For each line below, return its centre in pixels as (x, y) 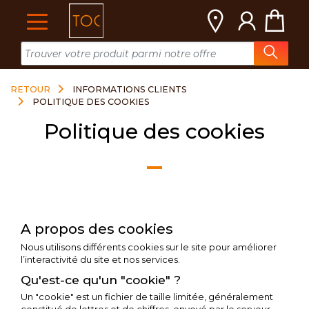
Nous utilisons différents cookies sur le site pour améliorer (149, 247)
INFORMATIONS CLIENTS (130, 89)
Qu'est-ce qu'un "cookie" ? (101, 280)
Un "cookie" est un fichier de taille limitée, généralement (147, 297)
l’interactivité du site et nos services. (100, 259)
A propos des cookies (97, 229)
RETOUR (30, 89)
